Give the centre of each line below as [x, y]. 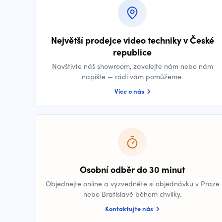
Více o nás [130, 91]
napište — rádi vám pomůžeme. [132, 76]
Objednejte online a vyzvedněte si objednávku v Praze [132, 183]
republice [132, 52]
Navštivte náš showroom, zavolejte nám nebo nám [132, 66]
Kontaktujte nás [130, 208]
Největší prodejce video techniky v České [132, 40]
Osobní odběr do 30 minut [132, 169]
